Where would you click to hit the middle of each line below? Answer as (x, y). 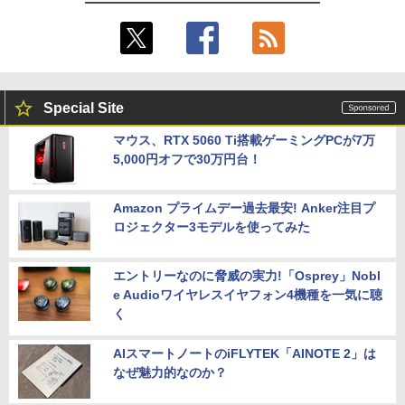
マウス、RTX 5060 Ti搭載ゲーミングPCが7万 (244, 140)
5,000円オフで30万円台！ (187, 159)
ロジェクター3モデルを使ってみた (212, 226)
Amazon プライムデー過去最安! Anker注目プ (244, 207)
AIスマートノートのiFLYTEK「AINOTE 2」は (245, 353)
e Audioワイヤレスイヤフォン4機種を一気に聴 (248, 294)
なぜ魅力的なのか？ (170, 372)
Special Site (84, 108)
